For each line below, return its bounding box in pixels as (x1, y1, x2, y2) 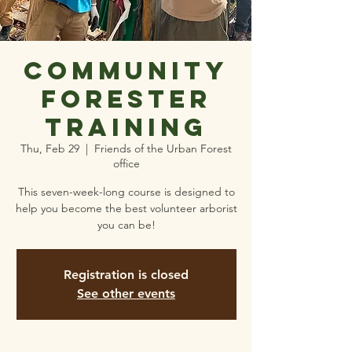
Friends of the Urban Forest (94, 141, 232, 156)
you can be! (97, 218, 156, 232)
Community (24, 55, 229, 86)
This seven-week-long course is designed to (17, 185, 235, 199)
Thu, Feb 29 (20, 141, 79, 156)
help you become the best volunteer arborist (15, 201, 237, 215)
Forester (41, 83, 211, 115)
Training (45, 112, 207, 143)
